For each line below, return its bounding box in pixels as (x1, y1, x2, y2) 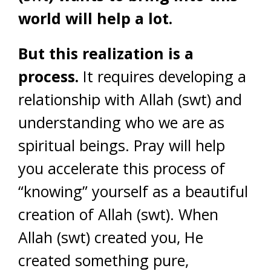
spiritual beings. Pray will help (18, 135, 225, 155)
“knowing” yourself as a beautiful (18, 181, 248, 201)
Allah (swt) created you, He (18, 227, 203, 247)
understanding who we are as (18, 112, 224, 132)
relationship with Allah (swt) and (18, 89, 242, 109)
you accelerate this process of (18, 158, 225, 178)
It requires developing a (79, 66, 246, 87)
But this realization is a (18, 43, 194, 64)
